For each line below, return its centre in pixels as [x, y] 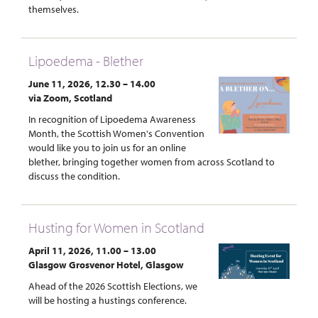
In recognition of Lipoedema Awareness [112, 119]
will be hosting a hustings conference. [108, 300]
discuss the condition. [74, 176]
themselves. [54, 9]
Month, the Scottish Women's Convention [116, 133]
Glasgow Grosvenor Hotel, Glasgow [106, 265]
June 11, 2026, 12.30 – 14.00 [92, 84]
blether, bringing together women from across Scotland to [152, 162]
